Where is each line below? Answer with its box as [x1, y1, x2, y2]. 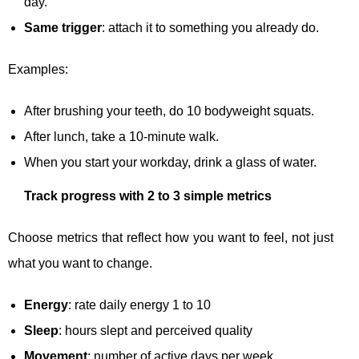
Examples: [8, 63, 68, 77]
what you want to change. [8, 256, 152, 271]
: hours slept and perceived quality [58, 324, 252, 338]
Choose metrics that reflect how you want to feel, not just [8, 231, 333, 245]
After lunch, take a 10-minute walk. [24, 130, 219, 144]
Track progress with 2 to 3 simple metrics [24, 189, 272, 204]
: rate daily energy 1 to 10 [68, 298, 211, 313]
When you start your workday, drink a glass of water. [24, 155, 317, 170]
